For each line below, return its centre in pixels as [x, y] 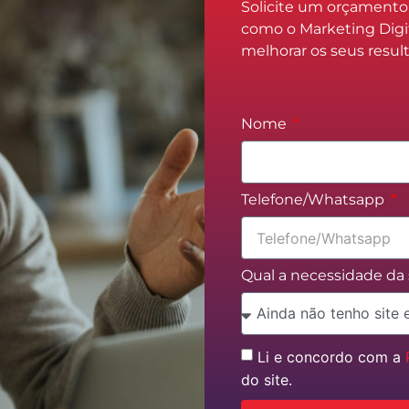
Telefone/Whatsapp [315, 200]
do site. [267, 380]
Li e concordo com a [331, 357]
